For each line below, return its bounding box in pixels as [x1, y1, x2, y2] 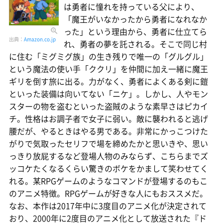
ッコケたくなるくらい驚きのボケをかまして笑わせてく [9, 162, 208, 174]
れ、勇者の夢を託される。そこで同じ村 [64, 37, 207, 50]
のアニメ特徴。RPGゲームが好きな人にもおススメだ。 [9, 187, 208, 199]
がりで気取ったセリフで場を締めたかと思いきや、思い [9, 137, 208, 149]
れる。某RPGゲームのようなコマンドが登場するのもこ [9, 174, 208, 187]
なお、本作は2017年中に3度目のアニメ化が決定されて [9, 199, 207, 212]
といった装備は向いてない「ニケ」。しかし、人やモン [9, 87, 208, 100]
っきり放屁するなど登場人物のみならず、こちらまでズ [9, 149, 208, 162]
